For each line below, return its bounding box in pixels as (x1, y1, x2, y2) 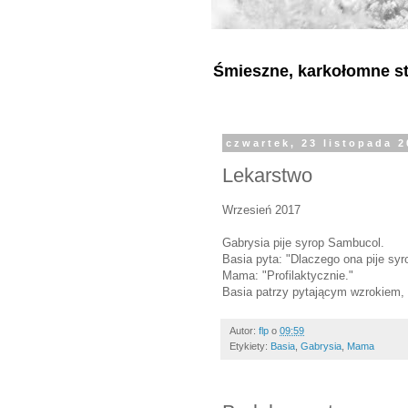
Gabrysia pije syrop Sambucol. (222, 235, 384, 250)
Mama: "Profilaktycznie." (222, 268, 353, 282)
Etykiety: (229, 340, 270, 352)
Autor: (229, 324, 259, 336)
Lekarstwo (222, 163, 312, 187)
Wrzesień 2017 (222, 202, 301, 217)
